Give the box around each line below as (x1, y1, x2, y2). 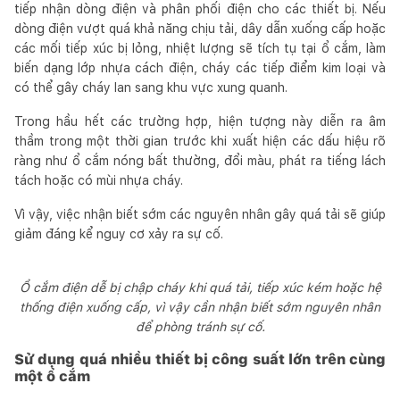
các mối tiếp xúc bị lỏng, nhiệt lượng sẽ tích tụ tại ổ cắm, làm (14, 40, 386, 55)
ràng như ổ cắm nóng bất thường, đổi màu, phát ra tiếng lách (14, 153, 386, 168)
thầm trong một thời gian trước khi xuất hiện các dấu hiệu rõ (14, 133, 386, 148)
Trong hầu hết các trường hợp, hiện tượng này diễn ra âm (14, 113, 386, 129)
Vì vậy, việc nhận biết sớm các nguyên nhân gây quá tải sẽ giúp (14, 206, 386, 221)
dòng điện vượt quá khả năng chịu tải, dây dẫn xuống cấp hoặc (14, 21, 386, 36)
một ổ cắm (14, 367, 90, 385)
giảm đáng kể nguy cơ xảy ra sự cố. (14, 226, 223, 241)
